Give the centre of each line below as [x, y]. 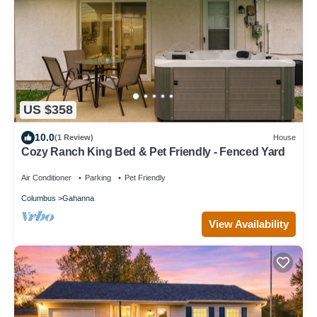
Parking [98, 177]
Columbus [39, 198]
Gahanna [78, 198]
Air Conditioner [46, 177]
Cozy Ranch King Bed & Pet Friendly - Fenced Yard [153, 151]
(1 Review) [74, 138]
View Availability [249, 224]
